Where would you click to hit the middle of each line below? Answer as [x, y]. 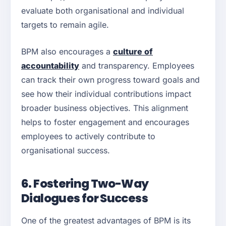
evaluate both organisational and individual [103, 11]
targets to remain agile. [65, 25]
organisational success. [66, 151]
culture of [133, 52]
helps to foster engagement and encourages [105, 122]
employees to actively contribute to [88, 136]
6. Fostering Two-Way [85, 184]
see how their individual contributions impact [106, 94]
